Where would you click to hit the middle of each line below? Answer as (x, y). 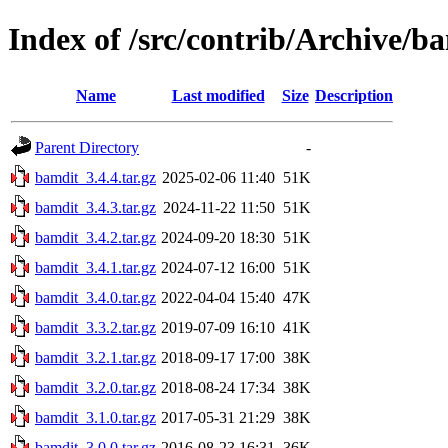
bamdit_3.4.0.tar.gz (95, 297)
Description (354, 95)
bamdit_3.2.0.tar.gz (95, 387)
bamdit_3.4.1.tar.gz (95, 267)
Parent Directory (87, 147)
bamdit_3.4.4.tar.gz (95, 177)
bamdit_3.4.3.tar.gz (95, 207)
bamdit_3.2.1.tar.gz (95, 357)
